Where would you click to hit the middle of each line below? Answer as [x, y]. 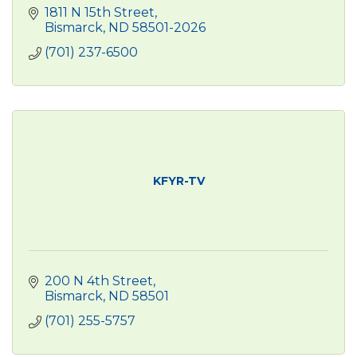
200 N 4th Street [99, 280]
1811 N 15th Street [100, 12]
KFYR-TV [178, 180]
